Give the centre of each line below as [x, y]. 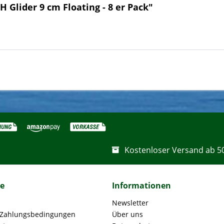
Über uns [127, 214]
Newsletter [130, 203]
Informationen [141, 185]
